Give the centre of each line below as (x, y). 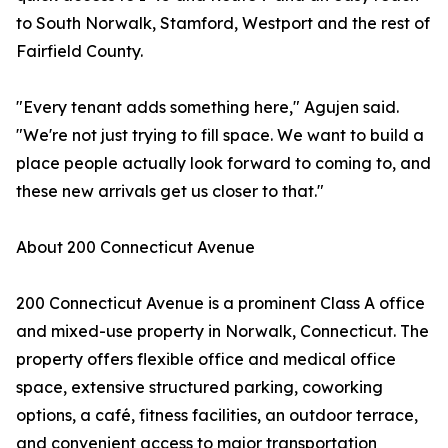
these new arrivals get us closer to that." (170, 191)
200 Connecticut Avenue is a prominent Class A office (220, 303)
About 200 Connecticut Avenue (135, 247)
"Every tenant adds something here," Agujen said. (207, 107)
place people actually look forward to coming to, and (223, 163)
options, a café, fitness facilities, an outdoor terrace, (217, 415)
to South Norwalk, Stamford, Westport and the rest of (223, 23)
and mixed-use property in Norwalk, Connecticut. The (222, 331)
